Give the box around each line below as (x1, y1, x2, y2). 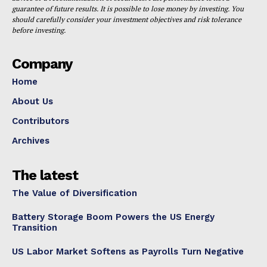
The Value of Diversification (12, 188, 137, 198)
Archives (12, 135, 49, 146)
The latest (12, 167, 78, 184)
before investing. (12, 26, 66, 35)
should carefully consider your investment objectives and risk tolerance (12, 15, 241, 24)
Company (12, 55, 73, 72)
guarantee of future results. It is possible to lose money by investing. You (12, 4, 244, 13)
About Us (12, 96, 53, 107)
